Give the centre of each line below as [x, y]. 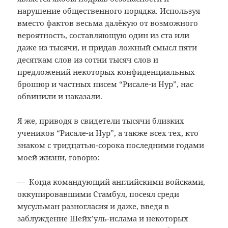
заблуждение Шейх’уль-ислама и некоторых [103, 219]
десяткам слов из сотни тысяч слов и [88, 60]
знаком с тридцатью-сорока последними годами [111, 145]
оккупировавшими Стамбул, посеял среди [98, 194]
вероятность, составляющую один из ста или [104, 35]
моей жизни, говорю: [59, 158]
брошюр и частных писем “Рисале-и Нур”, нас [106, 84]
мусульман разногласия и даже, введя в [93, 206]
